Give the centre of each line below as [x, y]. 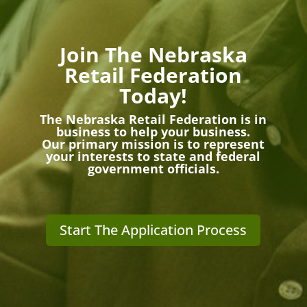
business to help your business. [153, 132]
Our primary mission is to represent [153, 144]
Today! [153, 96]
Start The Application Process [153, 230]
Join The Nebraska [153, 55]
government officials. [153, 169]
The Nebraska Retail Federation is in [153, 120]
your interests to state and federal [153, 157]
